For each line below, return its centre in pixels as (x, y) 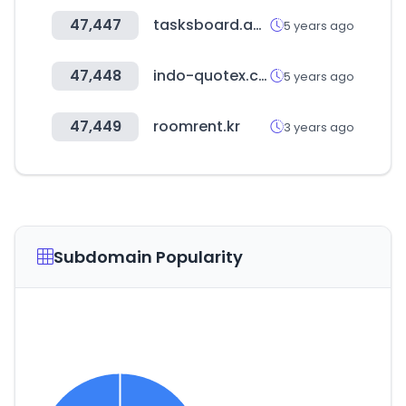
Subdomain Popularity (148, 257)
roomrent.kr (197, 126)
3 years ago (319, 127)
